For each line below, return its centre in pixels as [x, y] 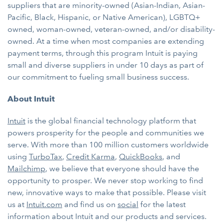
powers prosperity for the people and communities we [106, 132]
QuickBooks [141, 156]
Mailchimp [26, 168]
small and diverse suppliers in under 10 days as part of [106, 65]
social [128, 204]
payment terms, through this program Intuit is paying [103, 53]
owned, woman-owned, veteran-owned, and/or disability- [111, 29]
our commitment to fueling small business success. [98, 77]
